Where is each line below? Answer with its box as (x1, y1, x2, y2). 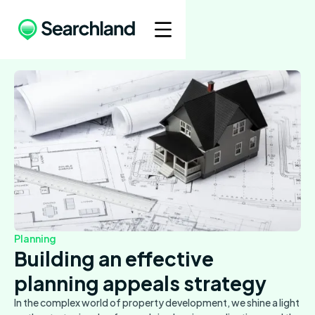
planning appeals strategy (14, 271, 266, 296)
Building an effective (14, 246, 214, 271)
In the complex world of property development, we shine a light (14, 296, 300, 309)
